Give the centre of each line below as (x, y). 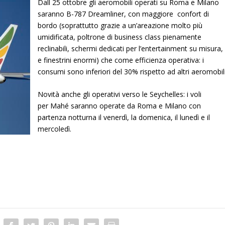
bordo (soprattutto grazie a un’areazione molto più (120, 25)
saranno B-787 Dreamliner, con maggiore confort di (124, 14)
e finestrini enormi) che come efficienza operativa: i (121, 60)
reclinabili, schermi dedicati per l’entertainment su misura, (131, 48)
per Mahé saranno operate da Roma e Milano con (120, 106)
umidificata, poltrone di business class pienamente (120, 37)
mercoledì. (55, 129)
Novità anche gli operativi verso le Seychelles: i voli (120, 94)
